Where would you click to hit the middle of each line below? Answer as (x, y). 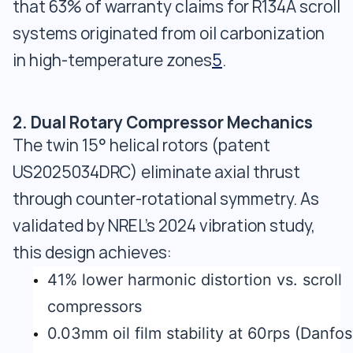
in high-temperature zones (112, 60)
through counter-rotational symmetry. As (166, 199)
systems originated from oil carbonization (169, 33)
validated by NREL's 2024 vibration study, (164, 226)
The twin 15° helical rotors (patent (141, 145)
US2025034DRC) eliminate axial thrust (156, 172)
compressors (95, 307)
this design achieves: (92, 253)
